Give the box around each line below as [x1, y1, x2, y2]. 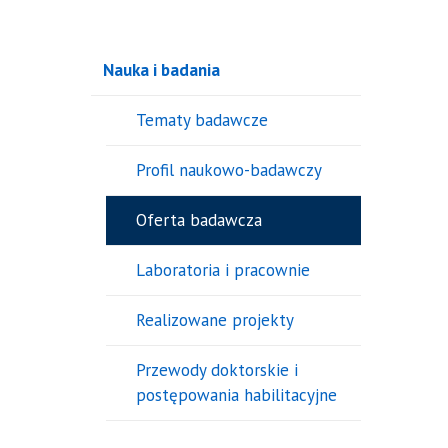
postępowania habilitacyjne [135, 384, 337, 406]
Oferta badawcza [135, 209, 262, 231]
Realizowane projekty [135, 309, 294, 331]
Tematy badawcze [135, 109, 268, 131]
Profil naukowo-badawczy [135, 159, 322, 181]
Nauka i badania [102, 59, 220, 81]
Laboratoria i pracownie [135, 259, 310, 281]
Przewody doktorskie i [135, 359, 298, 381]
